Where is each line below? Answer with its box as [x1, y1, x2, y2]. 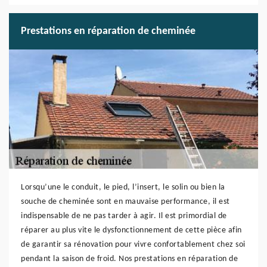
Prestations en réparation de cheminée [21, 26, 195, 37]
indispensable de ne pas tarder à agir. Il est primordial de [21, 212, 227, 221]
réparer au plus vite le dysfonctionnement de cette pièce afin [21, 226, 242, 235]
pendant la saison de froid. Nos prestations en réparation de [21, 254, 238, 263]
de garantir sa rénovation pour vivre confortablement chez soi [21, 240, 246, 249]
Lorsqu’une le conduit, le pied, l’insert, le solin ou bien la [21, 183, 225, 192]
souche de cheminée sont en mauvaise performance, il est [21, 197, 230, 206]
